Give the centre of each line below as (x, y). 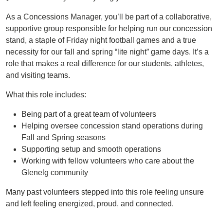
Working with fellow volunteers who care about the (108, 161)
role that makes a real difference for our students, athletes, (105, 64)
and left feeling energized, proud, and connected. (90, 204)
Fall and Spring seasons (64, 137)
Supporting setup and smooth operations (91, 149)
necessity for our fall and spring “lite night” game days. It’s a (107, 52)
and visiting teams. (38, 75)
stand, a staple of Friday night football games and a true (101, 40)
